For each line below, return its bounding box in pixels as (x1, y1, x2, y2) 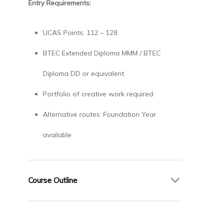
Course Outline (28, 175, 77, 185)
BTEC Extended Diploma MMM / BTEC (42, 48, 161, 57)
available (42, 130, 72, 139)
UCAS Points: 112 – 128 (42, 28, 117, 37)
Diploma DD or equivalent (42, 69, 124, 78)
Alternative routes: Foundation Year (42, 109, 156, 119)
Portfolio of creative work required (42, 89, 153, 98)
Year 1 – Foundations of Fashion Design (28, 201, 155, 211)
